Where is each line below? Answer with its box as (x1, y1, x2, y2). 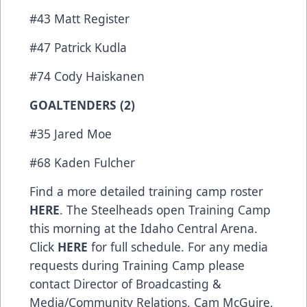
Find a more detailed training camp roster (29, 183, 263, 200)
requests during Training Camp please (29, 257, 245, 274)
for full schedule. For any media (88, 238, 268, 256)
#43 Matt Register (29, 10, 133, 27)
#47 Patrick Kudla (29, 39, 130, 56)
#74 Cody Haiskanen (29, 68, 148, 85)
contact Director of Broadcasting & (29, 275, 221, 293)
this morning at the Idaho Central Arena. (29, 220, 258, 237)
